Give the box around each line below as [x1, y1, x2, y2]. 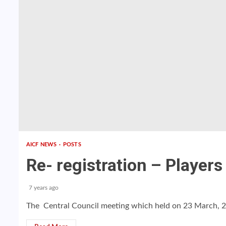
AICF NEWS [26, 142, 58, 147]
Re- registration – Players [26, 155, 222, 175]
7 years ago [29, 185, 59, 191]
